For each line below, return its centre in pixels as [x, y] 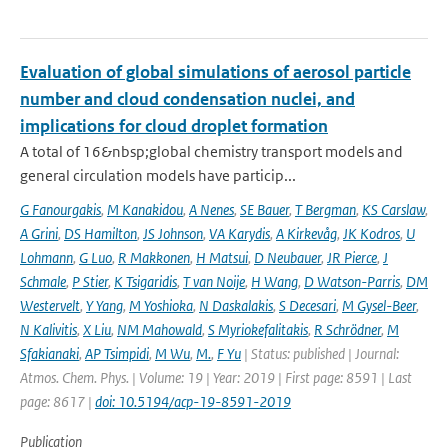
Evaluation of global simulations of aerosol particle [215, 72]
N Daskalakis [236, 305]
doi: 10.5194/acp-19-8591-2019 [193, 401]
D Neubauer [287, 257]
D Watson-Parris [352, 281]
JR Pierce [352, 257]
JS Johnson [173, 233]
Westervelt [50, 305]
